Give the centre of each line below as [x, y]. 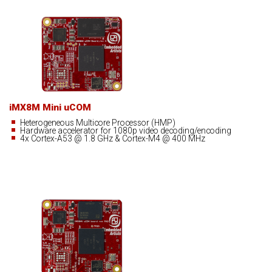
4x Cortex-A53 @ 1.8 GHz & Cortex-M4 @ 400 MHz [113, 139]
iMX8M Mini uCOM [50, 108]
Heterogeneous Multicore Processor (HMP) [98, 123]
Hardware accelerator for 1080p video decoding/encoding [126, 131]
